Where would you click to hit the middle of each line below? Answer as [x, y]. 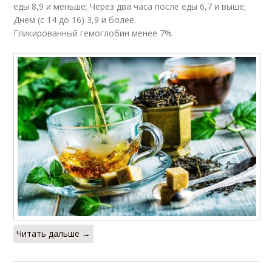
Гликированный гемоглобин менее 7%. [94, 33]
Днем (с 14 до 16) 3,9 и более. [75, 20]
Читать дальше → [54, 233]
